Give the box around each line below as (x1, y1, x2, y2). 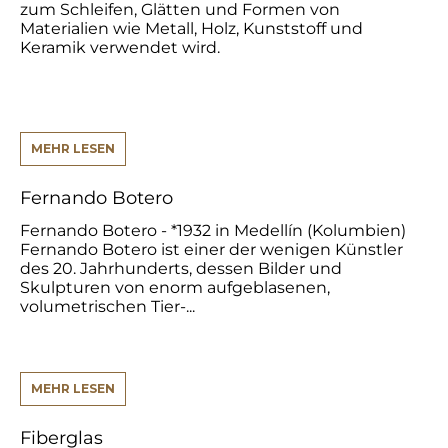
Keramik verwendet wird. (20, 38, 221, 58)
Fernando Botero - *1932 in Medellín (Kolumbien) (20, 221, 407, 241)
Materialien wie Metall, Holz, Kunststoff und (20, 19, 364, 39)
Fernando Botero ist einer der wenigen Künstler (20, 240, 404, 260)
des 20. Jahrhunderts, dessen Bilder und (20, 259, 343, 279)
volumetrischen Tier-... (20, 297, 196, 317)
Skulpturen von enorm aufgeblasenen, (20, 278, 331, 298)
